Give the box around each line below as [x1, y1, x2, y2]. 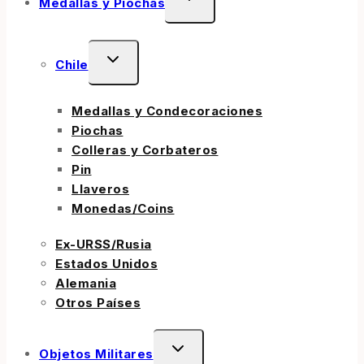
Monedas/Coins [71, 201, 175, 217]
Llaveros [71, 181, 129, 197]
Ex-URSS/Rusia [55, 236, 152, 253]
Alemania [55, 275, 116, 292]
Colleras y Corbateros [71, 142, 219, 158]
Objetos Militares [39, 346, 154, 362]
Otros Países [55, 295, 141, 311]
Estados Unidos [55, 256, 158, 272]
